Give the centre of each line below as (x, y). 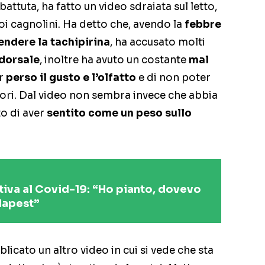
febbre (203, 25)
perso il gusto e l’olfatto (71, 78)
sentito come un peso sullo (119, 114)
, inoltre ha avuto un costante (114, 60)
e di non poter (173, 78)
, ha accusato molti (158, 43)
